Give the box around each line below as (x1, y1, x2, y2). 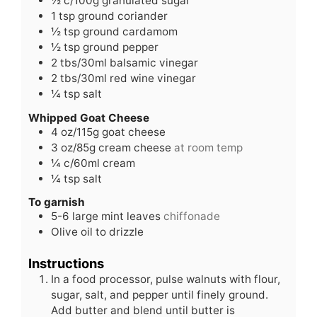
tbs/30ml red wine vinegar (60, 71, 196, 86)
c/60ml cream (64, 156, 135, 170)
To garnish (28, 195, 85, 209)
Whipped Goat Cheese (28, 110, 149, 125)
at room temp (174, 140, 243, 154)
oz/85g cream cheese (61, 140, 171, 154)
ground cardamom (83, 25, 178, 39)
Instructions (28, 255, 104, 271)
